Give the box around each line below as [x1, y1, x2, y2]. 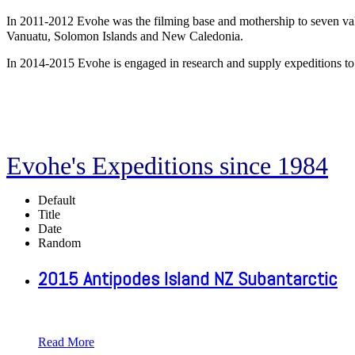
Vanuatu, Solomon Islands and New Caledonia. [6, 29, 243, 43]
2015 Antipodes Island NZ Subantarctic [38, 265, 338, 291]
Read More [38, 334, 94, 349]
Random [38, 236, 81, 250]
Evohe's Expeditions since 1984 [6, 151, 328, 180]
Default [38, 193, 75, 207]
